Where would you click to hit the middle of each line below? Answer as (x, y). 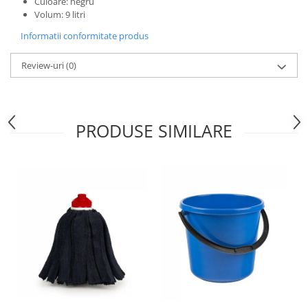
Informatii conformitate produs (85, 36)
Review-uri (44, 65)
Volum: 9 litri (60, 14)
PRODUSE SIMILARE (154, 131)
